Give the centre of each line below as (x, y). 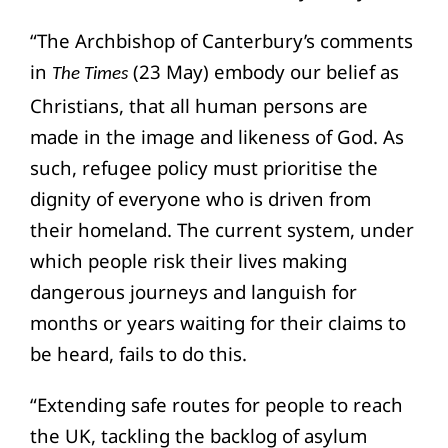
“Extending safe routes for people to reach (216, 404)
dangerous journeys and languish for (193, 291)
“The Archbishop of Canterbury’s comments (221, 40)
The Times (89, 74)
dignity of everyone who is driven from (200, 198)
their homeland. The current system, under (221, 229)
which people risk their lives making (188, 260)
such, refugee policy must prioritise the (203, 167)
